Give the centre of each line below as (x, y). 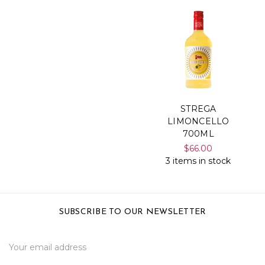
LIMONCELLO (198, 121)
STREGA (198, 109)
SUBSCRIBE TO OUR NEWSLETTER (132, 212)
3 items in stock (198, 161)
